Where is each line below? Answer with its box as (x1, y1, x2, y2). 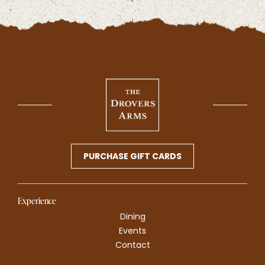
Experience (18, 195, 56, 207)
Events (119, 225, 146, 237)
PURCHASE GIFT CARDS (83, 150, 182, 163)
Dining (119, 211, 146, 223)
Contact (115, 239, 150, 251)
